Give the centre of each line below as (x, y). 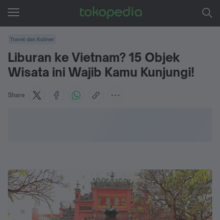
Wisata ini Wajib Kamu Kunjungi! (101, 72)
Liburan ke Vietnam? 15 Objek (94, 57)
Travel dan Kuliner (32, 39)
